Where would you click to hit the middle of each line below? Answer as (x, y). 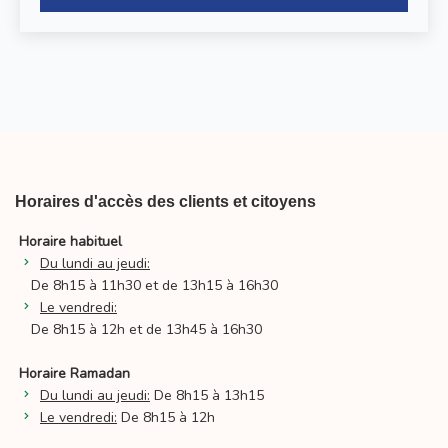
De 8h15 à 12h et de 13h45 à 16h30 (140, 330)
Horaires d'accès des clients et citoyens (165, 202)
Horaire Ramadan (74, 374)
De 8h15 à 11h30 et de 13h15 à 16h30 (148, 286)
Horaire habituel (70, 242)
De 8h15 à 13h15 (207, 396)
